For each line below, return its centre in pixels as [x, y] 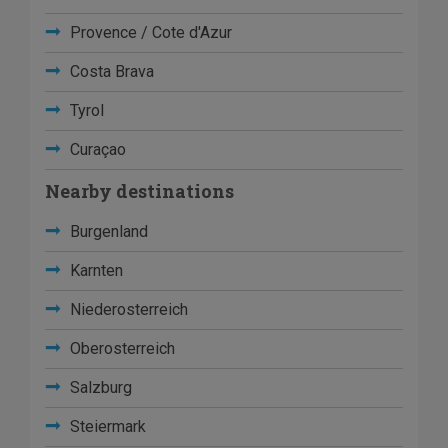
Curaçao [96, 150]
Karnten [94, 271]
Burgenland [107, 232]
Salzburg [99, 388]
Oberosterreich [120, 349]
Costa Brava [110, 72]
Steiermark [106, 427]
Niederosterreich [127, 310]
